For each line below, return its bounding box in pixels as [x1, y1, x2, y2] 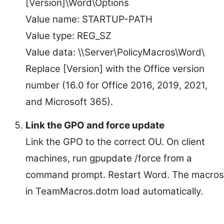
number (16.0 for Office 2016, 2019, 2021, [25, 79, 207, 91]
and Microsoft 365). [25, 95, 113, 107]
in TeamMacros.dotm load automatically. [25, 185, 203, 197]
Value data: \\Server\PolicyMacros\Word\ [25, 46, 205, 58]
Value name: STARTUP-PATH [25, 13, 152, 25]
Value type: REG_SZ [25, 29, 111, 41]
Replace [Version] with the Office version [25, 62, 204, 74]
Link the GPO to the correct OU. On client [25, 135, 205, 147]
